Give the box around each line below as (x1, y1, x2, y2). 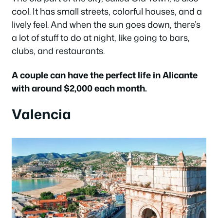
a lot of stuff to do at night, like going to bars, (12, 31, 190, 44)
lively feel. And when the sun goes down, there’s (12, 18, 200, 31)
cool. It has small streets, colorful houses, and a (12, 5, 202, 18)
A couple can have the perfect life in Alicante (12, 68, 198, 81)
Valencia (12, 104, 71, 124)
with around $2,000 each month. (12, 81, 147, 94)
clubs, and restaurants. (12, 44, 105, 57)
